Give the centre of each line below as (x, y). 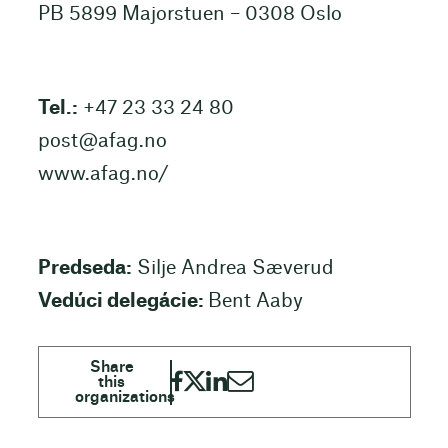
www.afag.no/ (103, 175)
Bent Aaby (255, 302)
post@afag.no (102, 142)
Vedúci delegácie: (122, 302)
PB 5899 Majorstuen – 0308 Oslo (189, 14)
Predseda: (84, 269)
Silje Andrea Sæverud (232, 269)
